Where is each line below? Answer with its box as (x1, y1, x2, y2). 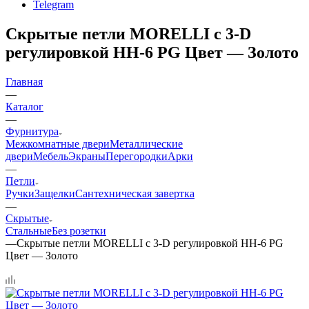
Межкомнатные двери (6, 137, 110, 150)
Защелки (34, 187, 75, 199)
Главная (6, 75, 43, 88)
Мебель (33, 150, 68, 162)
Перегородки (106, 150, 168, 162)
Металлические (110, 137, 183, 150)
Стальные (6, 224, 52, 237)
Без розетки (52, 224, 106, 237)
